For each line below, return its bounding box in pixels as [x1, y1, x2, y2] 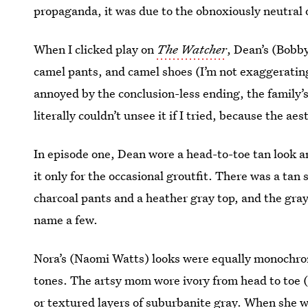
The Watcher [157, 41, 228, 57]
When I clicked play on [34, 41, 157, 57]
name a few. [34, 212, 98, 228]
